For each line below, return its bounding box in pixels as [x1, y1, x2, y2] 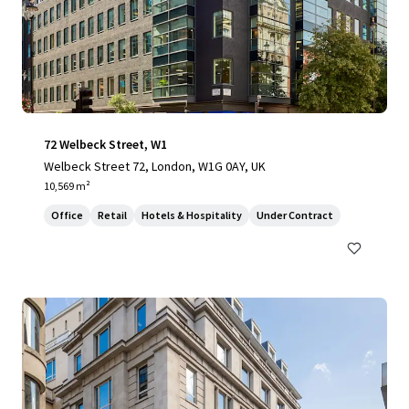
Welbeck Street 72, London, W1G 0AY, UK [44, 158, 266, 174]
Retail [98, 208, 127, 222]
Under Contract [257, 208, 333, 222]
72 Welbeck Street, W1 [44, 136, 167, 152]
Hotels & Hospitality [142, 208, 242, 222]
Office [51, 208, 83, 222]
